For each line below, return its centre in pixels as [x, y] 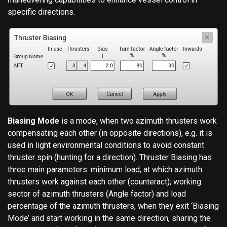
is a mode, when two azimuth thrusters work [138, 121]
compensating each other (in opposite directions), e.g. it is [110, 133]
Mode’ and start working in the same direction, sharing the [109, 218]
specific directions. [41, 12]
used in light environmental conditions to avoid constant [106, 145]
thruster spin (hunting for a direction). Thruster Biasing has [110, 157]
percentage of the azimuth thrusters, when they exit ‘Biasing [113, 206]
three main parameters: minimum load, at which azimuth [105, 169]
